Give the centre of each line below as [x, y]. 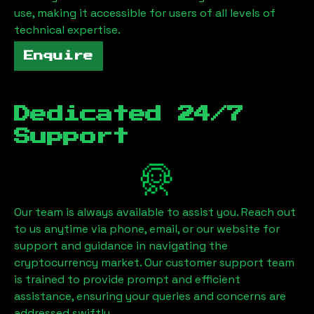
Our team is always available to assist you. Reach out [155, 212]
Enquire [59, 56]
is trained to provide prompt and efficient [127, 279]
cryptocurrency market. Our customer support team [154, 262]
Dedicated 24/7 [129, 114]
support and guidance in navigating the [121, 245]
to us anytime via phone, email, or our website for [147, 228]
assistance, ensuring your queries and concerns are [150, 296]
